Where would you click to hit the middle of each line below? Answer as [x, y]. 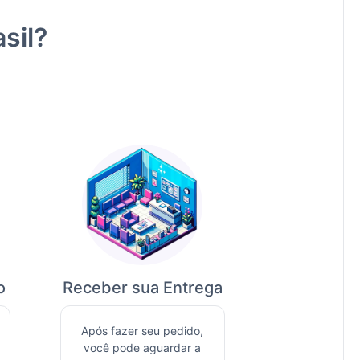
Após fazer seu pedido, [143, 330]
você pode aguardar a [143, 347]
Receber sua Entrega [142, 287]
